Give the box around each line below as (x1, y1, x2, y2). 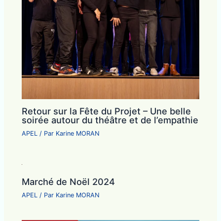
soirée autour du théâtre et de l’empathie (22, 114, 199, 125)
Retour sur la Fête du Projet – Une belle (22, 105, 191, 116)
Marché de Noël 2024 (22, 176, 115, 187)
